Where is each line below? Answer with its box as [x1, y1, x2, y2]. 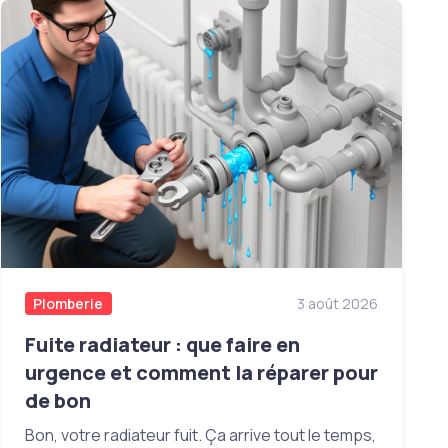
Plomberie [33, 293, 104, 313]
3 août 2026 [297, 293, 379, 313]
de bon [24, 387, 91, 415]
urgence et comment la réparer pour [24, 359, 378, 387]
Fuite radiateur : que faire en [24, 331, 300, 359]
